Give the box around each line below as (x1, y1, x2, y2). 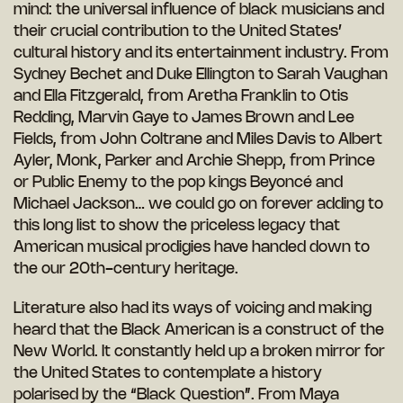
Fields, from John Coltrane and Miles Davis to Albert (13, 132, 382, 148)
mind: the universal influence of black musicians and (13, 3, 384, 18)
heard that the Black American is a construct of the (13, 323, 384, 338)
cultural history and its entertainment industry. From (13, 46, 389, 61)
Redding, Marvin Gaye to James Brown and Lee (13, 111, 354, 126)
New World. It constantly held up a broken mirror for (13, 345, 385, 360)
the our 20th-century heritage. (13, 262, 238, 277)
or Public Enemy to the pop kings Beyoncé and (13, 175, 343, 191)
